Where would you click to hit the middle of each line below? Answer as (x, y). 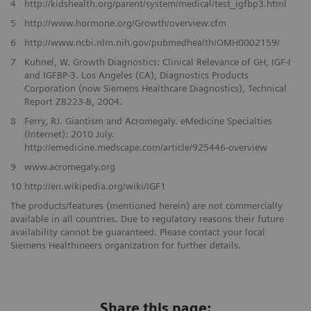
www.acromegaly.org (69, 167)
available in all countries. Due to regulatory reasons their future (147, 219)
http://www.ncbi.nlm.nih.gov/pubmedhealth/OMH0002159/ (152, 43)
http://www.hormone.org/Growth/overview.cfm (125, 23)
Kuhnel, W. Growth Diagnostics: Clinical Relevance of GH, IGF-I (157, 62)
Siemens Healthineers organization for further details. (126, 245)
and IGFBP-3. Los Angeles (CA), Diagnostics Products (136, 75)
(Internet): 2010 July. (69, 134)
